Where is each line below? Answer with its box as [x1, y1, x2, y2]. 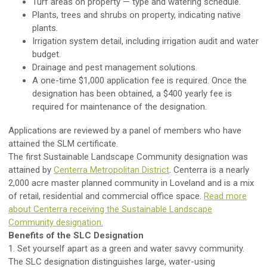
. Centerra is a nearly [169, 164, 249, 175]
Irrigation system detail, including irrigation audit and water [32, 35, 259, 46]
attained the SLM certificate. [8, 138, 118, 149]
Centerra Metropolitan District [54, 164, 169, 175]
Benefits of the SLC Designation [8, 229, 144, 241]
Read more [204, 190, 247, 201]
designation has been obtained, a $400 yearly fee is [32, 88, 232, 99]
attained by [8, 164, 54, 175]
